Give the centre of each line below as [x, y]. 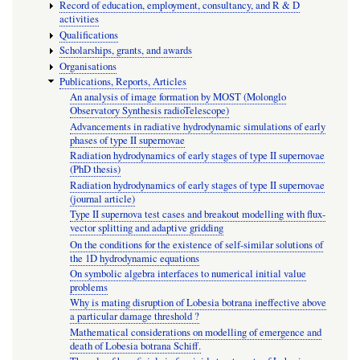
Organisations [88, 66]
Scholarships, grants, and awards [126, 51]
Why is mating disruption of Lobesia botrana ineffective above [198, 303]
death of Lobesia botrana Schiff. [136, 346]
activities [80, 19]
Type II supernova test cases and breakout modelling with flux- [198, 215]
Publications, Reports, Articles [123, 82]
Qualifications [89, 35]
